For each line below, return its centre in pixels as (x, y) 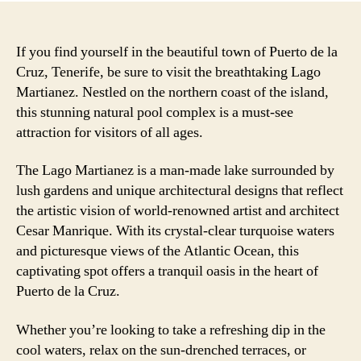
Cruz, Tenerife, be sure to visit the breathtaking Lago (168, 72)
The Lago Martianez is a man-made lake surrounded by (175, 170)
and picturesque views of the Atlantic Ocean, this (158, 251)
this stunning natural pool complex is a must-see (155, 112)
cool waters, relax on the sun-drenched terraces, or (161, 350)
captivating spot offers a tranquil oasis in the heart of (167, 271)
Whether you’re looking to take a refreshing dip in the (171, 330)
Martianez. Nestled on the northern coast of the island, (172, 92)
